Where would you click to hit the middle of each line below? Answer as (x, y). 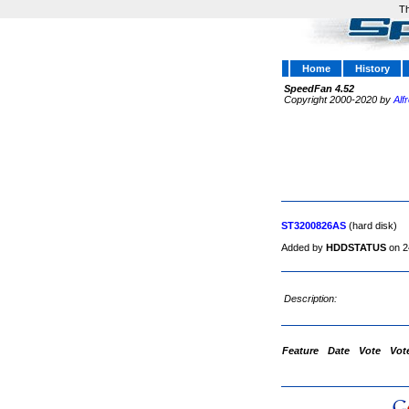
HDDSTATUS (356, 247)
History (372, 68)
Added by (304, 247)
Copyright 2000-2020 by (337, 100)
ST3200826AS (314, 225)
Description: (312, 299)
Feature (300, 351)
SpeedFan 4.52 (319, 89)
